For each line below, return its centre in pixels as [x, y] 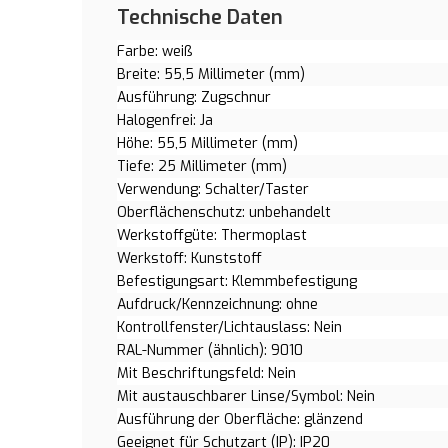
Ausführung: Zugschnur [194, 97]
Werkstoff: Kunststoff [189, 258]
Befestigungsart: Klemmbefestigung [237, 281]
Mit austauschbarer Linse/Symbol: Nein [246, 396]
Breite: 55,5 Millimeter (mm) [211, 74]
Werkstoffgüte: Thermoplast [212, 235]
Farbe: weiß [154, 51]
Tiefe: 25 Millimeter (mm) [202, 166]
